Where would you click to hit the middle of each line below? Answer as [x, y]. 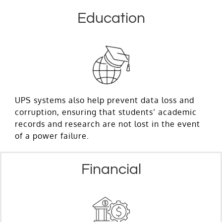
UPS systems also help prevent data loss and [104, 100]
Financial [111, 169]
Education [111, 18]
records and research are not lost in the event [107, 124]
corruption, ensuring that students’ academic [106, 112]
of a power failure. [52, 136]
